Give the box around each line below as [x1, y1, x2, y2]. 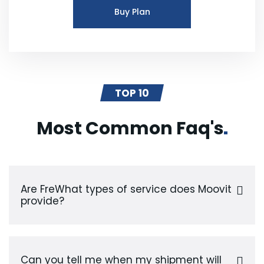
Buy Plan [114, 5, 150, 18]
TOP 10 [115, 85, 149, 100]
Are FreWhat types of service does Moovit [21, 181, 232, 196]
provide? [21, 193, 64, 208]
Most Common [37, 115, 177, 141]
